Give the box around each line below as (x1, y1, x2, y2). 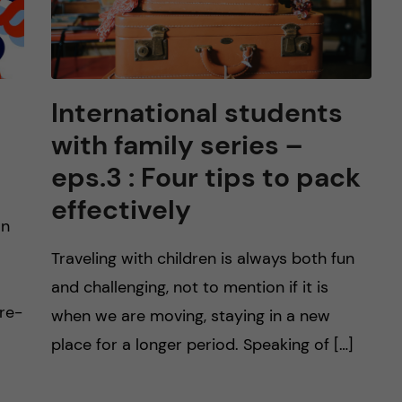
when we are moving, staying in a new (50, 305, 330, 327)
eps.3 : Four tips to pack (50, 160, 361, 195)
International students (50, 95, 343, 130)
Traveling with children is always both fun (50, 248, 354, 269)
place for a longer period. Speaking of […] (50, 334, 354, 355)
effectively (50, 192, 191, 227)
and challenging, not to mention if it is (50, 276, 328, 298)
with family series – (50, 127, 302, 162)
